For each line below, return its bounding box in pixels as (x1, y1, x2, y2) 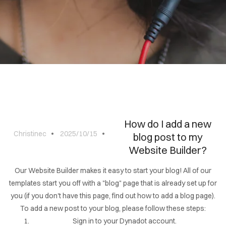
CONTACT (15, 29, 73, 44)
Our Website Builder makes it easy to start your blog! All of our (15, 166, 211, 175)
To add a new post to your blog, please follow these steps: (20, 204, 206, 213)
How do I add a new (124, 118, 212, 130)
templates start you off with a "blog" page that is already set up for (9, 179, 217, 188)
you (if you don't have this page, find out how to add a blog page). (11, 191, 215, 200)
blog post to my (133, 131, 203, 143)
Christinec (14, 129, 46, 138)
